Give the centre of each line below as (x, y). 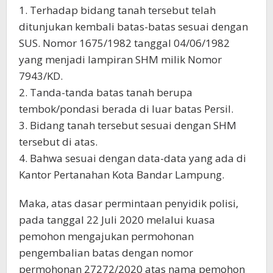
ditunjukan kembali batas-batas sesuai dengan (133, 27)
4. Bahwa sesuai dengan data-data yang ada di (133, 158)
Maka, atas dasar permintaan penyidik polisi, (129, 203)
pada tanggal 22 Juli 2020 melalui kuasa (117, 220)
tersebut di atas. (58, 142)
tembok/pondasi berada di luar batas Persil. (126, 109)
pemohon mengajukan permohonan (106, 236)
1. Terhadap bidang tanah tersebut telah (117, 10)
